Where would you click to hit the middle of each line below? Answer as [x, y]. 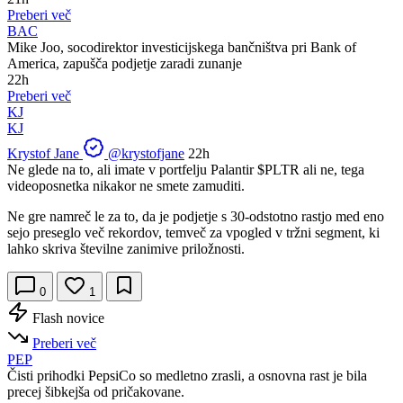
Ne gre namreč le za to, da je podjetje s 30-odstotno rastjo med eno [196, 216]
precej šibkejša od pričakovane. [96, 391]
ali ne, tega [332, 169]
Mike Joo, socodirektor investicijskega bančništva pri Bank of [182, 47]
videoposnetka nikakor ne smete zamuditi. [126, 185]
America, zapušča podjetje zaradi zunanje [125, 63]
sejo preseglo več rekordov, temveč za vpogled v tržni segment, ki [193, 232]
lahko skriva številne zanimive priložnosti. [126, 248]
